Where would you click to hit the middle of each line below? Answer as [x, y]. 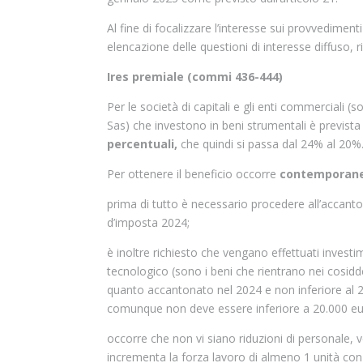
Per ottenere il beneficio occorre [193, 174]
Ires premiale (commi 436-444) [195, 77]
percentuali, [142, 144]
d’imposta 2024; [148, 222]
